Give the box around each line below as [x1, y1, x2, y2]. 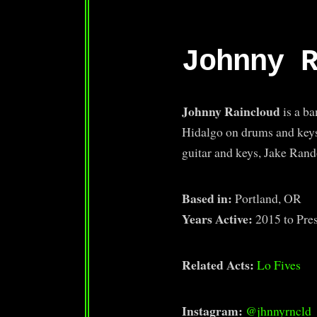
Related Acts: [182, 255, 258, 274]
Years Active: [182, 209, 253, 228]
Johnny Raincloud [182, 102, 284, 120]
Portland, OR [232, 190, 302, 207]
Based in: [182, 189, 233, 207]
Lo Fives [257, 256, 301, 273]
